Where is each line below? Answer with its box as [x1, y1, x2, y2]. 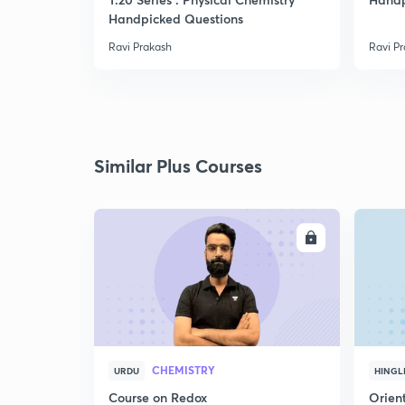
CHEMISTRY [152, 363, 215, 377]
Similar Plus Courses [94, 154, 262, 178]
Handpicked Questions [108, 10, 243, 27]
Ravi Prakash [108, 40, 172, 53]
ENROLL [254, 231, 297, 245]
